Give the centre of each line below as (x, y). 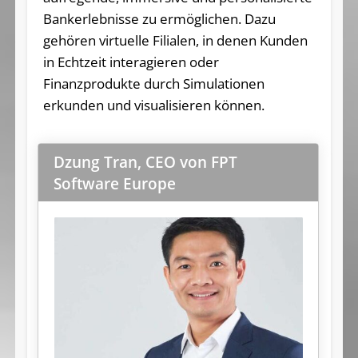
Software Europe (114, 183)
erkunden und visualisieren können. (153, 105)
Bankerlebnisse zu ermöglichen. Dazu (159, 18)
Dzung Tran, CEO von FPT (145, 161)
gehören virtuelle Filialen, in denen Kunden (175, 40)
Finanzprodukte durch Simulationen (153, 83)
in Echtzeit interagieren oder (131, 62)
